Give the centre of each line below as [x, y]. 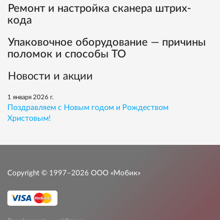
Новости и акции [50, 76]
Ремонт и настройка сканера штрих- [99, 8]
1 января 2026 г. [30, 97]
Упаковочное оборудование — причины [107, 42]
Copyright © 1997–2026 [48, 173]
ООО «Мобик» [115, 173]
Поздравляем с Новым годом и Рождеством [88, 107]
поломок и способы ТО [67, 54]
